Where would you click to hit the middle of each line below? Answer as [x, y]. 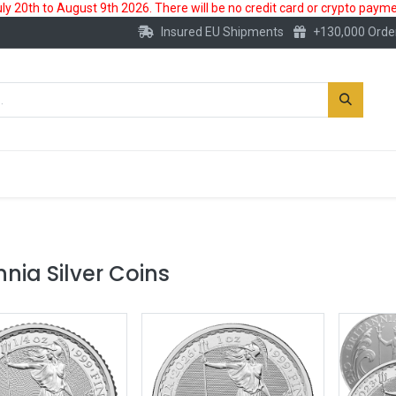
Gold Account [168, 174]
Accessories [304, 174]
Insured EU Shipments [222, 32]
